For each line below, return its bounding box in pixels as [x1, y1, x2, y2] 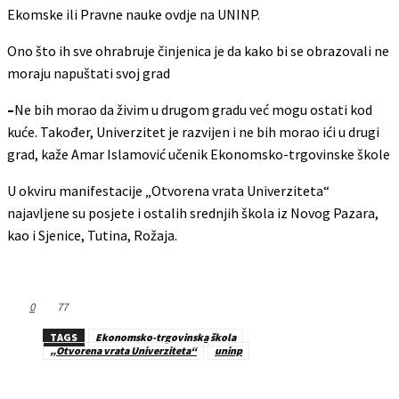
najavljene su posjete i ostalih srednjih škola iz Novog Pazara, [7, 203, 379, 222]
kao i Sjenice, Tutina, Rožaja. [7, 225, 177, 244]
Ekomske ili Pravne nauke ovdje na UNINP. [7, 4, 260, 23]
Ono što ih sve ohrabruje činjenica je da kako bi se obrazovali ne [7, 41, 389, 60]
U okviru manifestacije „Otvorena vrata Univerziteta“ [7, 181, 330, 199]
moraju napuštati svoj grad [7, 63, 170, 82]
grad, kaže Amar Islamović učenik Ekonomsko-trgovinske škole [7, 144, 390, 163]
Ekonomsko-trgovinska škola [95, 330, 236, 344]
